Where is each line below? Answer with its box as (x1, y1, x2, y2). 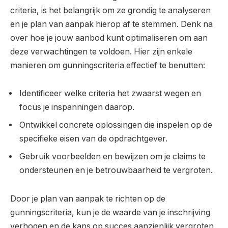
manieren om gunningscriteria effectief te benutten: (10, 60, 205, 70)
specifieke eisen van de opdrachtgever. (19, 134, 167, 144)
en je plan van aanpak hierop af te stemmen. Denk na (10, 19, 213, 29)
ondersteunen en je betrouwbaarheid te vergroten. (19, 165, 213, 176)
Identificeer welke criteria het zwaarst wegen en (19, 89, 201, 99)
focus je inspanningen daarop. (19, 102, 134, 112)
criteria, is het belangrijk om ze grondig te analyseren (10, 5, 211, 15)
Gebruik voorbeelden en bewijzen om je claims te (19, 152, 206, 162)
